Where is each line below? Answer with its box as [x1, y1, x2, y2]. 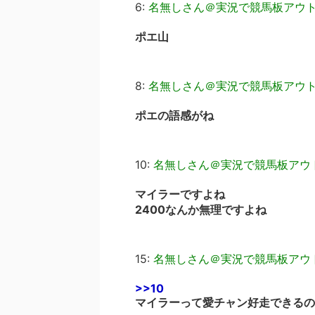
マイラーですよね [135, 187, 225, 201]
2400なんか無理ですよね [135, 202, 266, 217]
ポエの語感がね [135, 108, 214, 122]
